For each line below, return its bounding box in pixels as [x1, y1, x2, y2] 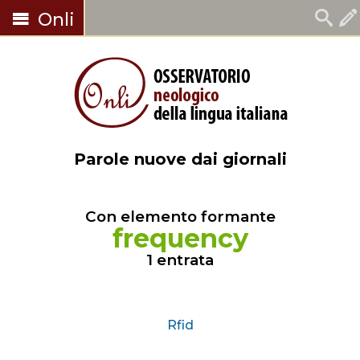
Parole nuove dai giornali [73, 149, 287, 169]
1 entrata [146, 251, 214, 269]
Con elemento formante [84, 207, 276, 226]
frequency [112, 223, 248, 254]
